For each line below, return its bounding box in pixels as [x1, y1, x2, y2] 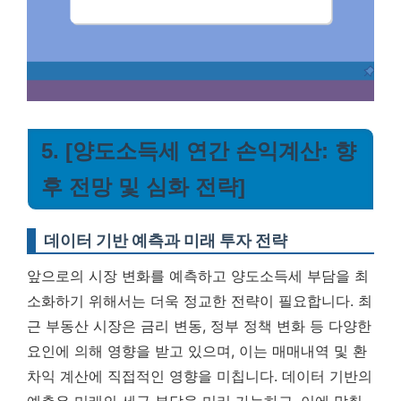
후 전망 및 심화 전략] [41, 175, 245, 199]
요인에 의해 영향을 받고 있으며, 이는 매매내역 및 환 [27, 342, 367, 360]
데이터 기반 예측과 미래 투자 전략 [44, 231, 287, 250]
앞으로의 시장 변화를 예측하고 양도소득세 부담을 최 [27, 267, 369, 285]
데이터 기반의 [282, 367, 372, 385]
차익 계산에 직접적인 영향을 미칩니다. [27, 367, 282, 385]
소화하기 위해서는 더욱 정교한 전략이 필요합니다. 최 [27, 292, 372, 310]
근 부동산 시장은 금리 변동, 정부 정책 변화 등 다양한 [27, 317, 371, 335]
